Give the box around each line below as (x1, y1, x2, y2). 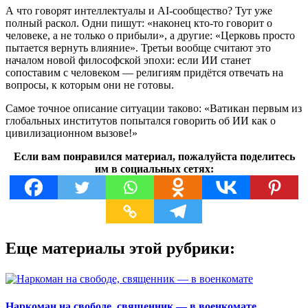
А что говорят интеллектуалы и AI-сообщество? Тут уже (5, 4, 272, 16)
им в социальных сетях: (94, 162, 214, 175)
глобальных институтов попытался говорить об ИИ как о (5, 114, 276, 126)
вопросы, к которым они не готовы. (5, 78, 174, 91)
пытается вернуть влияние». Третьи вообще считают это (5, 41, 271, 54)
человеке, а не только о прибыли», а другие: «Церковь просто (5, 29, 295, 41)
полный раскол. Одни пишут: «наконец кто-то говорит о (5, 16, 272, 29)
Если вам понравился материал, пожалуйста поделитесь (13, 150, 295, 162)
